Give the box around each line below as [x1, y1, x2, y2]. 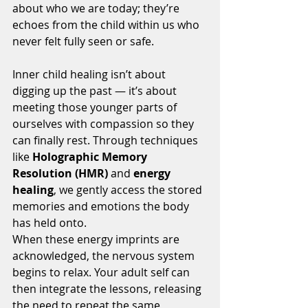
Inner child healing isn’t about [12, 67, 168, 82]
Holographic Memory [32, 149, 150, 164]
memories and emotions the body [12, 199, 192, 214]
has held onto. [12, 215, 87, 230]
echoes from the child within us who [12, 17, 202, 32]
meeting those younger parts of [12, 100, 179, 115]
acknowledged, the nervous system [12, 248, 197, 263]
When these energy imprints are [12, 232, 182, 247]
